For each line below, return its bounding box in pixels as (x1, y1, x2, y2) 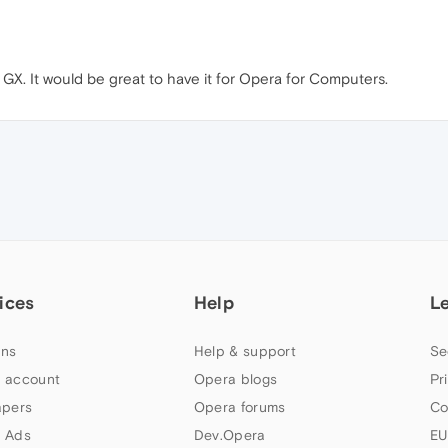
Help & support (193, 342, 297, 359)
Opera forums (193, 398, 286, 415)
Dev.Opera (193, 426, 266, 443)
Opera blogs (193, 370, 278, 387)
